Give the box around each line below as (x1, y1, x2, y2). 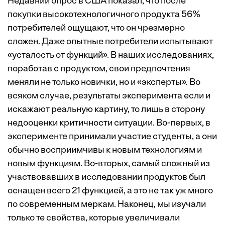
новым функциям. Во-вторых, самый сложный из (8, 159, 210, 169)
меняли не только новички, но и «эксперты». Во (8, 78, 200, 87)
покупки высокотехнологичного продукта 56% (8, 10, 200, 20)
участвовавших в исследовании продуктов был (8, 173, 205, 182)
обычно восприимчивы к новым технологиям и (8, 146, 202, 155)
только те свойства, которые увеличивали (8, 213, 180, 223)
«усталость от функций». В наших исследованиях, (8, 51, 214, 60)
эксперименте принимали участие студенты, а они (8, 132, 217, 142)
